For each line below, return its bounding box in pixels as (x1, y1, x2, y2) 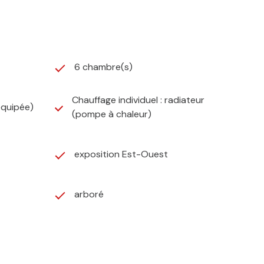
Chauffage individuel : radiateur (72, 94, 205, 107)
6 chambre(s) (74, 61, 133, 74)
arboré (74, 188, 104, 201)
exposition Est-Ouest (74, 148, 168, 161)
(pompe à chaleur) (72, 108, 152, 121)
